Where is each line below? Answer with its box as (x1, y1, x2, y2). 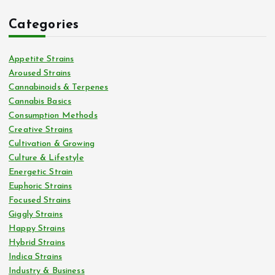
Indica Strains (9, 252, 63, 262)
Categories (9, 18, 79, 32)
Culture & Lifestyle (9, 153, 84, 163)
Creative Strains (9, 125, 73, 135)
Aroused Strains (9, 69, 71, 79)
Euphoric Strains (9, 182, 72, 192)
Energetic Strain (9, 168, 73, 177)
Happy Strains (9, 224, 65, 234)
